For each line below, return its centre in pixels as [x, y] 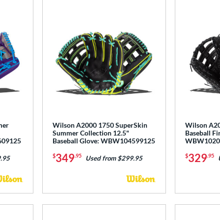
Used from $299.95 [114, 158]
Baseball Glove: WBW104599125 [104, 141]
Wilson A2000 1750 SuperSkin [100, 125]
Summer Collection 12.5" [91, 133]
